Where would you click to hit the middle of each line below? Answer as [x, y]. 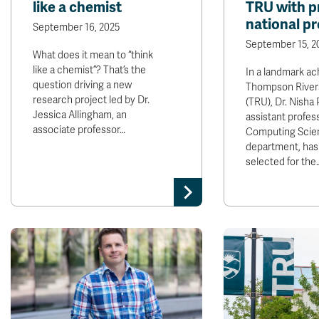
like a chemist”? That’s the [89, 70]
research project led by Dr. [91, 100]
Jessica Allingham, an [80, 115]
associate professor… [79, 130]
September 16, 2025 [76, 27]
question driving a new [82, 85]
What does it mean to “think [93, 55]
